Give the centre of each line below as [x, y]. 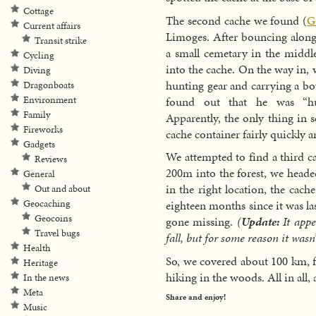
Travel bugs [57, 233]
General [39, 174]
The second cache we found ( [237, 20]
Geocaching [47, 203]
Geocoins [53, 218]
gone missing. [201, 222]
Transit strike [61, 41]
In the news [46, 278]
